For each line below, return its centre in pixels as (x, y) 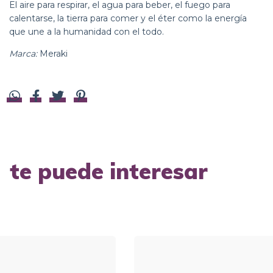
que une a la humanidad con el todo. (87, 31)
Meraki (52, 53)
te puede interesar (109, 171)
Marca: (23, 53)
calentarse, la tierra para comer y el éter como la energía (128, 18)
